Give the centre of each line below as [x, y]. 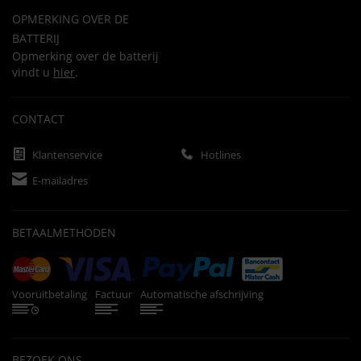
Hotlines [221, 154]
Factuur [114, 295]
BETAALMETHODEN [64, 233]
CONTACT [38, 119]
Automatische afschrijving [202, 295]
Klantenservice [67, 154]
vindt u [33, 73]
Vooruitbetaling [50, 295]
